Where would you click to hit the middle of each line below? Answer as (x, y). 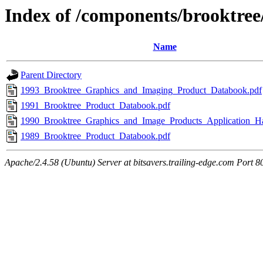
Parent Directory (51, 75)
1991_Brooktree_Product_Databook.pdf (95, 106)
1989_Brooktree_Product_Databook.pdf (95, 136)
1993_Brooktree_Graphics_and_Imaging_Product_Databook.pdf (141, 90)
